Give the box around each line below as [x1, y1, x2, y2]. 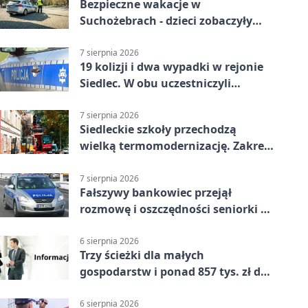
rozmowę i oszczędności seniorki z [80, 201, 266, 217]
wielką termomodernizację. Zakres [80, 138, 269, 154]
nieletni [80, 92, 122, 108]
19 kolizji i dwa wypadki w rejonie [80, 59, 263, 75]
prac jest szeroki [80, 155, 168, 170]
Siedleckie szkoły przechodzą [80, 122, 236, 137]
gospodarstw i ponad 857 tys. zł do [80, 263, 267, 279]
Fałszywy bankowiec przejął [80, 184, 232, 200]
